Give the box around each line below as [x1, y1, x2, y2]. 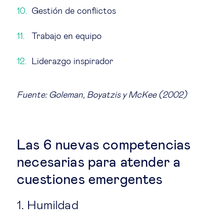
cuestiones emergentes [17, 173, 163, 187]
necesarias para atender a [17, 155, 181, 170]
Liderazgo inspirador [32, 57, 113, 66]
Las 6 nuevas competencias [17, 138, 191, 152]
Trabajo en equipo [32, 32, 102, 41]
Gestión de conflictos [32, 6, 116, 16]
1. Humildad [17, 199, 78, 212]
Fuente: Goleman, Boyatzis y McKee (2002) [17, 90, 187, 100]
